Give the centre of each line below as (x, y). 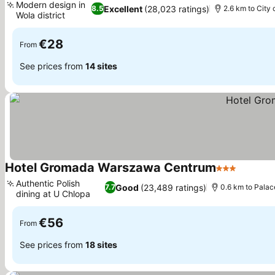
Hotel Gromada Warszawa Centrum (110, 168)
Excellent (123, 9)
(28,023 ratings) (176, 9)
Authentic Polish (48, 183)
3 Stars (232, 174)
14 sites (101, 66)
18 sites (101, 244)
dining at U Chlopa (53, 194)
